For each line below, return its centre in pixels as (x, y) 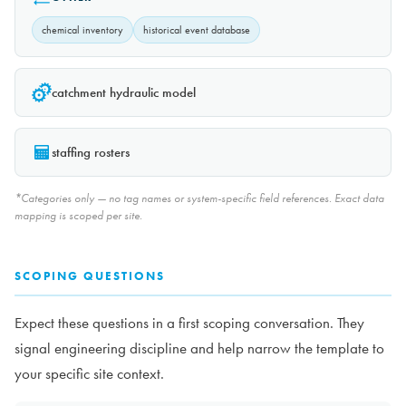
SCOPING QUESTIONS (90, 276)
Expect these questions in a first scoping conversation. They (189, 324)
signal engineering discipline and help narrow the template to (199, 349)
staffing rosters (91, 153)
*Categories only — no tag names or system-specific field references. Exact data (199, 198)
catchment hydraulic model (124, 93)
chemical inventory (82, 30)
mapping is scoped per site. (78, 216)
